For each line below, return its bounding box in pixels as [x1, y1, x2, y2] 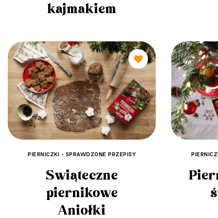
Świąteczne [46, 167, 118, 184]
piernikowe [46, 185, 118, 202]
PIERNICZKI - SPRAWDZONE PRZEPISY [28, 150, 136, 158]
